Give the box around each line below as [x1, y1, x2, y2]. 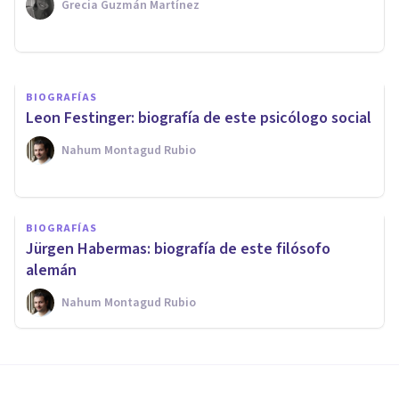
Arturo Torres [64, 22, 138, 41]
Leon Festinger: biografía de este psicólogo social [26, 106, 371, 129]
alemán [26, 258, 77, 281]
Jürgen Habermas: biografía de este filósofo [26, 237, 330, 260]
